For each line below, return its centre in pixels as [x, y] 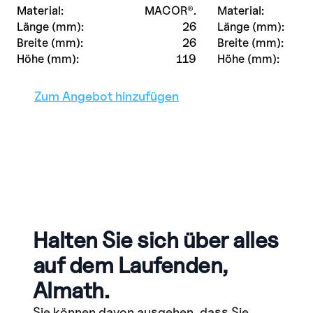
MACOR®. [170, 10]
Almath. [71, 291]
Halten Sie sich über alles [155, 240]
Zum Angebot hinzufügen [106, 95]
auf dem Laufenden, [130, 265]
